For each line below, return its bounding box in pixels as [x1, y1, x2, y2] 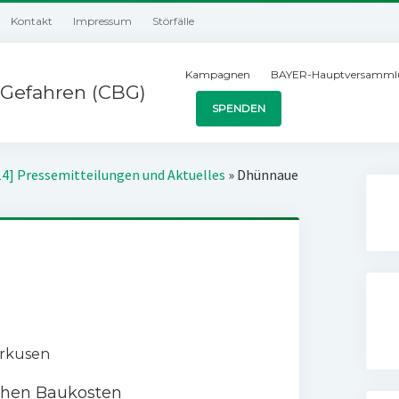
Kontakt [11, 14, 53, 28]
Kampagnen [185, 68, 251, 81]
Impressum [73, 14, 133, 28]
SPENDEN [212, 102, 266, 115]
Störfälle [152, 14, 195, 28]
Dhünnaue [237, 166, 299, 183]
